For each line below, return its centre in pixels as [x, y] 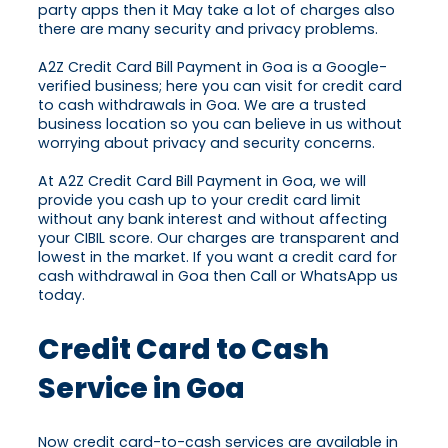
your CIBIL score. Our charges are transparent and [218, 238]
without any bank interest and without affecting [212, 219]
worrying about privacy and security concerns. [206, 143]
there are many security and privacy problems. [208, 29]
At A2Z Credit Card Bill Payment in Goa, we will [202, 181]
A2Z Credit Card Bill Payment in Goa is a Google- [212, 67]
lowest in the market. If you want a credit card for [217, 257]
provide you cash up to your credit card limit [199, 200]
